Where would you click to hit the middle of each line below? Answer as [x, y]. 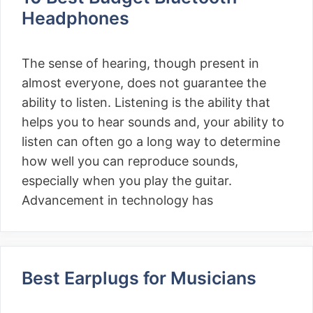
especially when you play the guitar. [127, 181]
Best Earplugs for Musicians [139, 278]
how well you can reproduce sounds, [130, 161]
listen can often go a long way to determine [151, 141]
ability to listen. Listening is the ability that [146, 102]
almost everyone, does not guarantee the [144, 83]
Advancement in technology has [117, 200]
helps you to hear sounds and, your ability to [153, 122]
